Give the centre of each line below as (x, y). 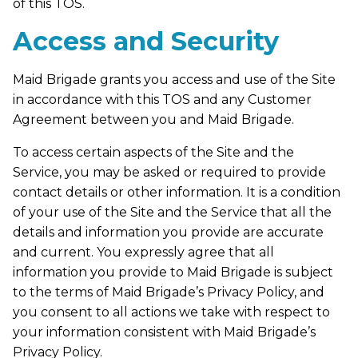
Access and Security (146, 41)
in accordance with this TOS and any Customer (162, 99)
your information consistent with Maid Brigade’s (164, 332)
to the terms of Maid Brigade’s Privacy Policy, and (169, 292)
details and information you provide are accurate (168, 232)
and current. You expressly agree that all (143, 252)
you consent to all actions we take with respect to (171, 312)
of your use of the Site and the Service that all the (172, 212)
